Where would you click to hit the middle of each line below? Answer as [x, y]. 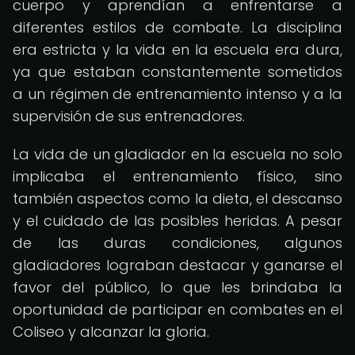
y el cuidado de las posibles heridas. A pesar [177, 221]
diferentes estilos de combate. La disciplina [177, 27]
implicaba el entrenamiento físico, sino [177, 176]
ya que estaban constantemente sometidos [177, 72]
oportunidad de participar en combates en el [177, 309]
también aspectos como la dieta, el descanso [177, 198]
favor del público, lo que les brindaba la [177, 287]
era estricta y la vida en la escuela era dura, [177, 50]
